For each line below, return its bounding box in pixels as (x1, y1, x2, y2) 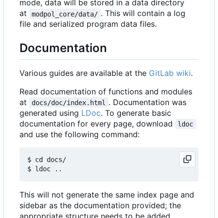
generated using (19, 108, 81, 118)
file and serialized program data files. (19, 19, 157, 29)
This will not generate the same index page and (19, 189, 194, 200)
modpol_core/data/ (32, 10, 98, 18)
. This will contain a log (100, 8, 188, 18)
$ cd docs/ (27, 155, 66, 163)
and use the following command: (19, 129, 140, 139)
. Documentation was (108, 97, 189, 107)
